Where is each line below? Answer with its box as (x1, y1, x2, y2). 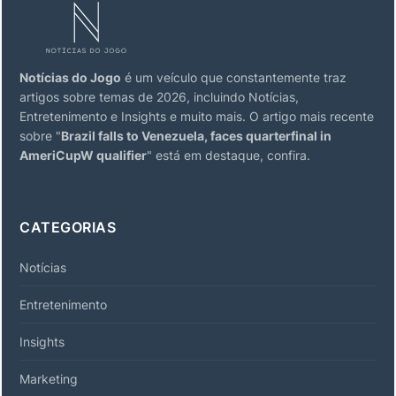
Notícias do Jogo (19, 69, 121, 85)
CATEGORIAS (19, 217, 116, 236)
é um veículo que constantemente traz (121, 69, 346, 85)
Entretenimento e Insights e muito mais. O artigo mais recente (19, 108, 374, 124)
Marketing (19, 370, 78, 386)
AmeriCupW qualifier (19, 147, 147, 163)
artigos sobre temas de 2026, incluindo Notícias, (19, 88, 299, 104)
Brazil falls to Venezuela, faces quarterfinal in (61, 127, 331, 143)
